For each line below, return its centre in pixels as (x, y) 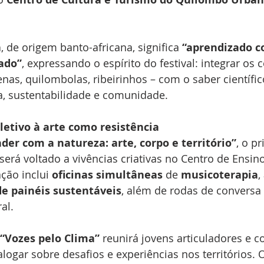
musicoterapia (220, 175)
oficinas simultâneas (107, 175)
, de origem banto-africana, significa (92, 47)
